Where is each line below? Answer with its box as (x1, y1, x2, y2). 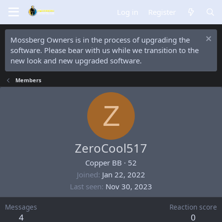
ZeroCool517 (75, 140, 147, 156)
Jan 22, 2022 (102, 169, 145, 179)
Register (148, 7, 176, 17)
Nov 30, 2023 (106, 181, 152, 191)
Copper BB (85, 158, 122, 167)
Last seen (70, 181, 102, 191)
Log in (117, 7, 139, 17)
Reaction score (169, 202, 217, 212)
